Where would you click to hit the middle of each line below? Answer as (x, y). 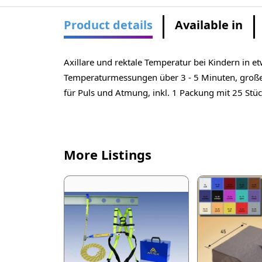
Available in (209, 25)
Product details (108, 25)
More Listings (107, 155)
